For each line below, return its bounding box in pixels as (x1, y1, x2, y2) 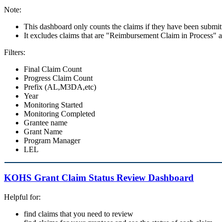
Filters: (4, 48, 25, 57)
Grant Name (24, 127, 62, 136)
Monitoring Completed (24, 110, 95, 118)
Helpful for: (4, 192, 41, 201)
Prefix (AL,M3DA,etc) (24, 83, 96, 92)
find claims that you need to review (24, 209, 133, 218)
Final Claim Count (24, 65, 82, 74)
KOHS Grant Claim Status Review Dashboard (4, 172, 194, 183)
